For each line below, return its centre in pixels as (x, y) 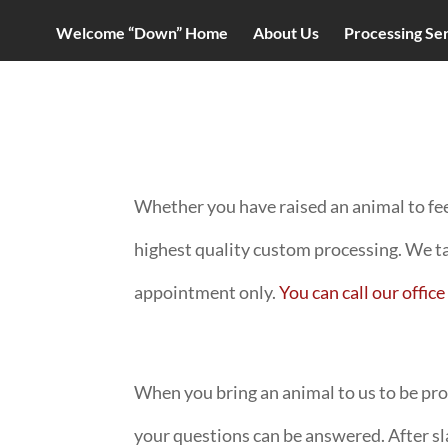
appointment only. (207, 291)
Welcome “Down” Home (142, 33)
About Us (286, 33)
